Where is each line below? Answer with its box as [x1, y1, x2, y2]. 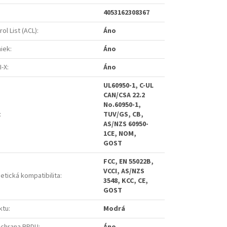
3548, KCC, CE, [103, 176, 148, 186]
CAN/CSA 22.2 [103, 90, 145, 101]
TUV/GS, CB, [103, 109, 143, 120]
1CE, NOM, [103, 129, 136, 139]
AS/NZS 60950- [103, 119, 148, 130]
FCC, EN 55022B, [103, 157, 154, 167]
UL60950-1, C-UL [103, 81, 154, 91]
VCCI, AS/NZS [103, 166, 144, 177]
